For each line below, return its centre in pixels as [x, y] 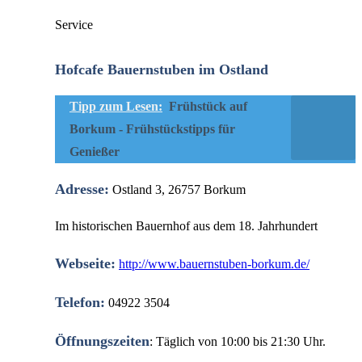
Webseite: [85, 263]
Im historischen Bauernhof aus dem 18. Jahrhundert [186, 225]
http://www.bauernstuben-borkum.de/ [214, 263]
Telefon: [80, 302]
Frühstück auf [208, 106]
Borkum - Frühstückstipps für [152, 128]
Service [74, 24]
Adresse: [82, 189]
